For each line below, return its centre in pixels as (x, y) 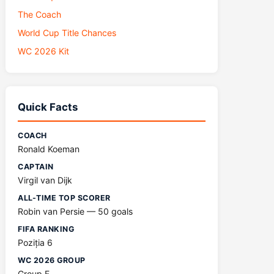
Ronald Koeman (49, 149)
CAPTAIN (36, 167)
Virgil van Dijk (45, 180)
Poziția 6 (35, 243)
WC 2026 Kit (44, 51)
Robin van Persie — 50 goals (76, 211)
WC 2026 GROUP (52, 260)
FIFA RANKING (46, 229)
